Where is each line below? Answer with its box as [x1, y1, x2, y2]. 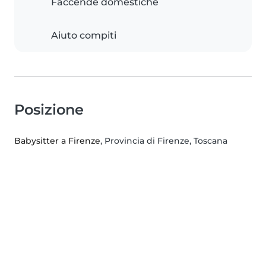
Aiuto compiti [51, 30, 116, 42]
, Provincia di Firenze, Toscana [100, 135, 227, 147]
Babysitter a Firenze [14, 135, 100, 147]
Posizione [14, 101, 84, 119]
